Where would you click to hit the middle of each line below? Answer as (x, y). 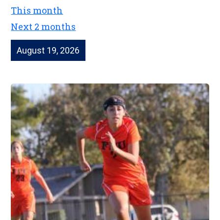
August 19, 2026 (48, 50)
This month (37, 10)
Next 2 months (43, 27)
